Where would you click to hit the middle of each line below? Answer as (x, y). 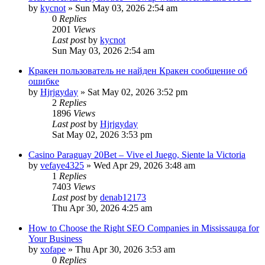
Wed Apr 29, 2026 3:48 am (144, 165)
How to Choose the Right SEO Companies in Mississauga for (144, 228)
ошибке (44, 81)
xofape (53, 249)
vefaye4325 (62, 165)
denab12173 (123, 197)
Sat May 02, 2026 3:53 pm (102, 134)
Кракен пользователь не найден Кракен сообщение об (138, 70)
